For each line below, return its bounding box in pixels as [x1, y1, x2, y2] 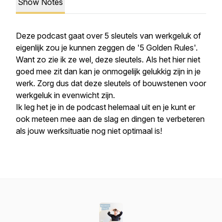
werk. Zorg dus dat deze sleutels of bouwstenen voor [16, 78, 206, 88]
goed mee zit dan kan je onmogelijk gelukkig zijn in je [16, 66, 201, 76]
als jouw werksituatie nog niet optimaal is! [16, 126, 162, 136]
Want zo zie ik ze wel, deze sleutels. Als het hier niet [16, 55, 200, 64]
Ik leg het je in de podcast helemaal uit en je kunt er [16, 102, 195, 112]
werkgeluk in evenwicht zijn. [16, 90, 117, 100]
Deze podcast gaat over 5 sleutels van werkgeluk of [16, 31, 201, 41]
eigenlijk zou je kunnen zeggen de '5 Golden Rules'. [16, 43, 198, 53]
